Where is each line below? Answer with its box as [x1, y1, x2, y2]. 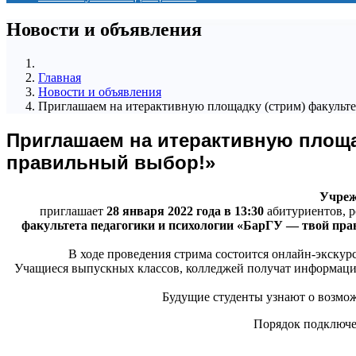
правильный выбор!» [6, 151, 215, 173]
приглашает [39, 203, 106, 218]
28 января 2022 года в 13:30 [106, 203, 264, 218]
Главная [38, 70, 81, 84]
